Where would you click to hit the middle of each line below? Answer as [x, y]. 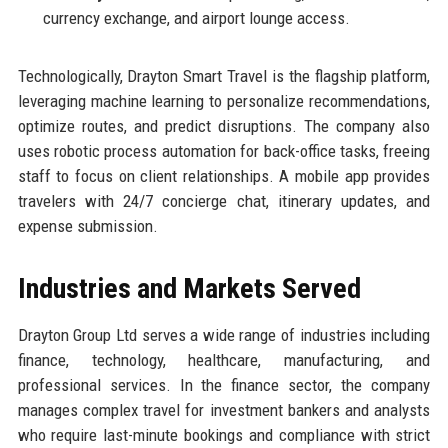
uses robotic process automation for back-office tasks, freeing [224, 150]
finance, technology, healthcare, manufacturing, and [224, 359]
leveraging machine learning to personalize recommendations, [224, 100]
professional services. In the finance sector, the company [224, 384]
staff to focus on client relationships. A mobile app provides [224, 175]
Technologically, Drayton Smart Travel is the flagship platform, [224, 75]
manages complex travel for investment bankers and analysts [224, 409]
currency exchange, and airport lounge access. [196, 17]
